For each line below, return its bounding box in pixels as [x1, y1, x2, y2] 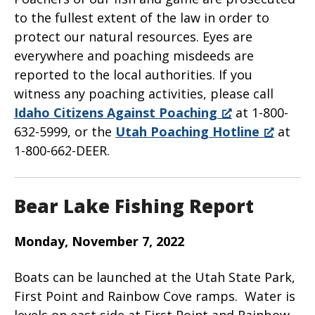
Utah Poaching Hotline [115, 122, 259, 140]
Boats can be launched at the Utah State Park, [14, 268, 295, 285]
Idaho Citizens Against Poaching [14, 103, 217, 121]
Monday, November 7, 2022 [14, 232, 184, 250]
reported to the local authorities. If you [14, 65, 252, 83]
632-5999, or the [14, 122, 115, 140]
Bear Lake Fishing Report [14, 193, 254, 219]
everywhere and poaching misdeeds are [14, 46, 254, 64]
